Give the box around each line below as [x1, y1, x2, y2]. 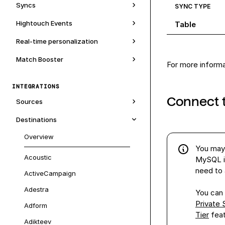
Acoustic [24, 153, 52, 161]
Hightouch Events [16, 19, 72, 27]
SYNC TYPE [175, 3, 210, 10]
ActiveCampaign [24, 169, 76, 177]
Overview [24, 133, 54, 141]
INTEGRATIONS [12, 83, 60, 90]
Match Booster [16, 55, 63, 63]
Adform [24, 201, 47, 209]
